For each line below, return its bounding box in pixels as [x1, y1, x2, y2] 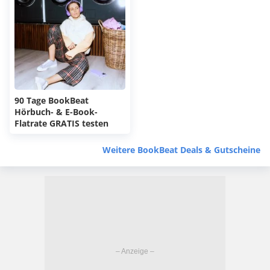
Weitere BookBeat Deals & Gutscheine [102, 143, 260, 155]
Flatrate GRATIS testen [14, 117, 108, 129]
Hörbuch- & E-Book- [14, 105, 98, 118]
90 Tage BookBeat [14, 94, 89, 106]
